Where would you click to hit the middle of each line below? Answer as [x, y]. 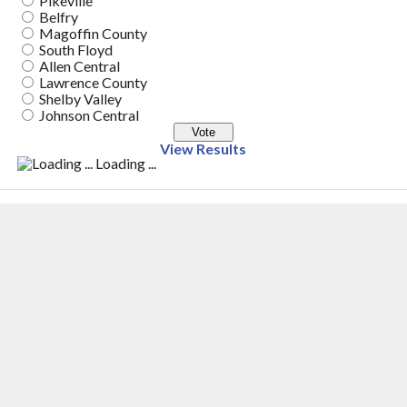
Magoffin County [93, 33]
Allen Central [79, 66]
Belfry [58, 17]
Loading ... [124, 163]
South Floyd [75, 50]
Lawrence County [93, 82]
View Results [203, 149]
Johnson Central [89, 115]
